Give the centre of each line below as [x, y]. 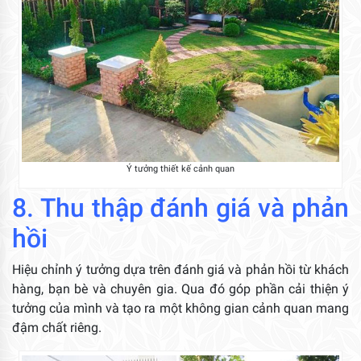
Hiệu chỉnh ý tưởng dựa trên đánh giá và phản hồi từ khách [180, 269]
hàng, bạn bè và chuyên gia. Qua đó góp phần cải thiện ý [180, 288]
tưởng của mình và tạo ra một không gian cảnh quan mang [180, 308]
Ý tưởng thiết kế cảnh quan [180, 168]
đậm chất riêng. [57, 327]
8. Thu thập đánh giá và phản [180, 207]
